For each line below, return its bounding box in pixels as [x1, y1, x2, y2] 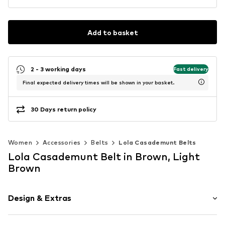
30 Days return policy [31, 105, 96, 113]
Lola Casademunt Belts [119, 139, 196, 147]
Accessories [43, 139, 81, 147]
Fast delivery [173, 65, 208, 72]
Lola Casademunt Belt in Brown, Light [8, 151, 200, 163]
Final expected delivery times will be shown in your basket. [23, 79, 174, 86]
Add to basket [87, 28, 138, 37]
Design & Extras [8, 193, 71, 203]
